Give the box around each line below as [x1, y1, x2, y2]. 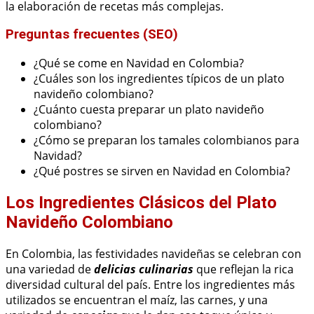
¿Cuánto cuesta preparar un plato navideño [34, 102, 264, 118]
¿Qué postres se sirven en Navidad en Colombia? [34, 163, 290, 179]
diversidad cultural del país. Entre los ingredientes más [6, 276, 295, 292]
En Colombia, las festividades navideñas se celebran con [6, 245, 301, 261]
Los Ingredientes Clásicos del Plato [6, 193, 277, 212]
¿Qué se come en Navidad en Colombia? [34, 55, 244, 71]
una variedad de [6, 261, 94, 277]
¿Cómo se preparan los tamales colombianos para [34, 132, 299, 149]
